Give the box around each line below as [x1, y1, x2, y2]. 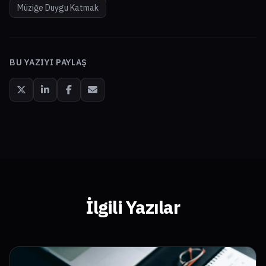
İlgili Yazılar [86, 195, 180, 219]
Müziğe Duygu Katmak [17, 2, 99, 14]
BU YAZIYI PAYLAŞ [9, 57, 88, 68]
